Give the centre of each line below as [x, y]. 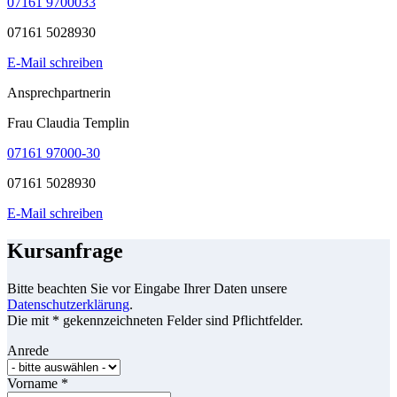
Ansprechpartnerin [59, 93]
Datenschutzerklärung [68, 305]
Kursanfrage [65, 251]
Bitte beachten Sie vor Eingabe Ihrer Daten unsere [147, 289]
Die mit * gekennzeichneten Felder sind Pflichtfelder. [155, 321]
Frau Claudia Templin [68, 123]
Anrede [28, 351]
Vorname [34, 384]
